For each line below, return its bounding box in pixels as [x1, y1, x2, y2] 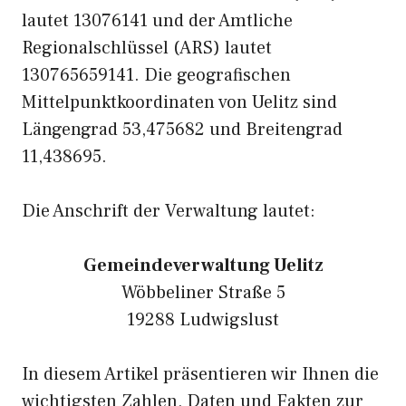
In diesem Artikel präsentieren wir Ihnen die [22, 362, 379, 386]
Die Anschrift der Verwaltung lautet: [22, 199, 315, 223]
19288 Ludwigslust [127, 308, 279, 332]
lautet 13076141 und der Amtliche [22, 9, 293, 33]
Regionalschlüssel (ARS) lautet [22, 36, 272, 60]
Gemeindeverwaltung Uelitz [82, 254, 324, 277]
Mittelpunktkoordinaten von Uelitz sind [22, 91, 337, 114]
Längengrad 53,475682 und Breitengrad [22, 118, 343, 141]
